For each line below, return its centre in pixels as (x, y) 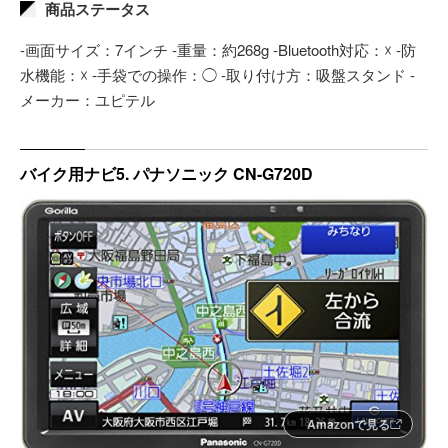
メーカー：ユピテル (87, 99)
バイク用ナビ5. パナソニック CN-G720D (166, 173)
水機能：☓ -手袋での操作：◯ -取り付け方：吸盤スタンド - (217, 74)
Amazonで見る (348, 423)
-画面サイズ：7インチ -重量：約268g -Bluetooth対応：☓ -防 (218, 49)
